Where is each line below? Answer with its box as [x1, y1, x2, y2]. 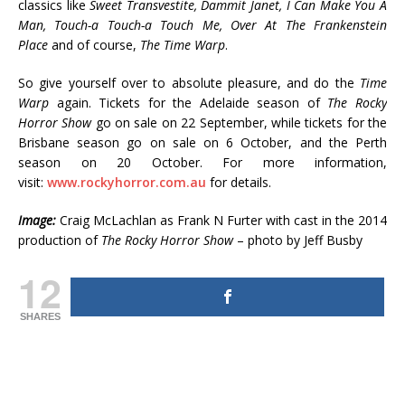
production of [18, 231, 101, 249]
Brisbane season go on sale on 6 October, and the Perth [18, 133, 387, 151]
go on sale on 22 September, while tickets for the [91, 113, 388, 131]
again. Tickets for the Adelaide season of [49, 93, 328, 111]
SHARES [19, 310, 61, 322]
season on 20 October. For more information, [18, 153, 387, 171]
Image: [18, 211, 60, 229]
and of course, [48, 35, 140, 53]
